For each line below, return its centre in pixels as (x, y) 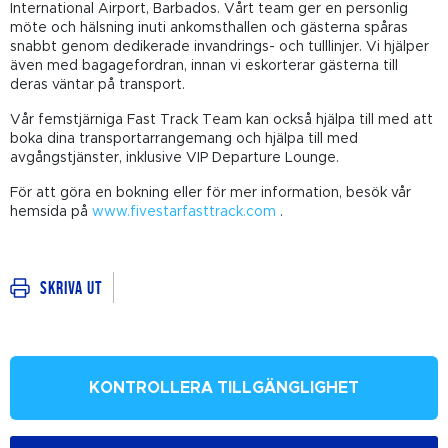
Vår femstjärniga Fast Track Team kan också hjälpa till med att (221, 120)
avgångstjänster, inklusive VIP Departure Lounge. (174, 158)
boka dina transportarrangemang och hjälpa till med (184, 139)
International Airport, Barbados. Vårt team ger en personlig (209, 9)
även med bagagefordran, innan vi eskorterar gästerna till (204, 66)
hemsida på (51, 212)
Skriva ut (71, 288)
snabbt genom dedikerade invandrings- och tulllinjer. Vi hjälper (219, 47)
